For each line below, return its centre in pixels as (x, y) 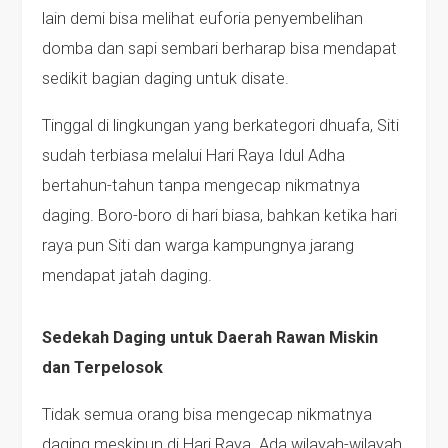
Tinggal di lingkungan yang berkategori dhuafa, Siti (221, 125)
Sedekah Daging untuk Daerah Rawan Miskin (210, 338)
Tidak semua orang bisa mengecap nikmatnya (207, 414)
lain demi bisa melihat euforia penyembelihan (203, 19)
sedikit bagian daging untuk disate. (166, 79)
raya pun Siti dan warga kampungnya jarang (198, 245)
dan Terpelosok (103, 368)
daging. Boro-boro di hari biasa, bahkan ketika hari (220, 215)
